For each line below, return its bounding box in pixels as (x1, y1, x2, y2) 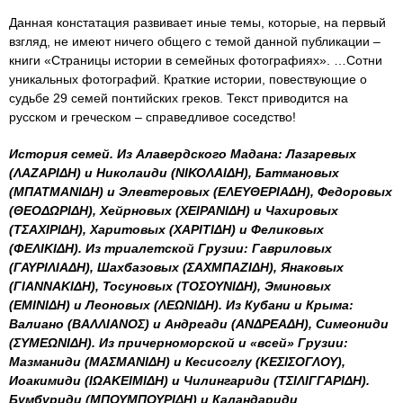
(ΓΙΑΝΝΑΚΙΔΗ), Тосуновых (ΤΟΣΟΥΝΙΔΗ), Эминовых (9, 278, 331, 293)
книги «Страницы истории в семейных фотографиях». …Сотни (9, 52, 382, 67)
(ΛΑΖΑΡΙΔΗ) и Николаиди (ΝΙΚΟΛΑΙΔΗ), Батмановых (9, 165, 339, 180)
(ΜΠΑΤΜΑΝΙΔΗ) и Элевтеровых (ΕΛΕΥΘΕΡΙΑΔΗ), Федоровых (9, 184, 392, 199)
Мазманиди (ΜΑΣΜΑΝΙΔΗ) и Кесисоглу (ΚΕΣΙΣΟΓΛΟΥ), (9, 354, 345, 369)
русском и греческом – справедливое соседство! (9, 109, 296, 124)
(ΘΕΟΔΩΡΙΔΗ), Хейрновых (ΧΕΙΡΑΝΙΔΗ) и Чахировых (9, 202, 338, 218)
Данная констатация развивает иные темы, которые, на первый (9, 14, 386, 30)
